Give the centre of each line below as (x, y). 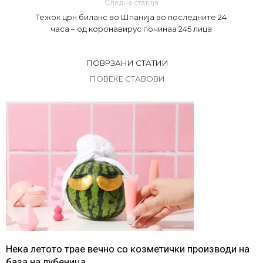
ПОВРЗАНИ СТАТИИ (127, 63)
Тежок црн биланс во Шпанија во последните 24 (131, 17)
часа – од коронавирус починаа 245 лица (131, 29)
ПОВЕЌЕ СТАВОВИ (127, 79)
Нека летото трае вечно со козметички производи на (128, 249)
